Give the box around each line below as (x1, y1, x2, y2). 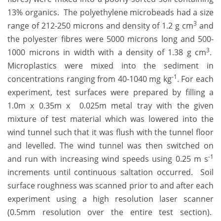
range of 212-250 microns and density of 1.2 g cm (7, 20, 194, 32)
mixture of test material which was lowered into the (7, 113, 214, 125)
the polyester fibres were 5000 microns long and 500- (7, 34, 214, 45)
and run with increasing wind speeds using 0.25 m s (7, 153, 208, 165)
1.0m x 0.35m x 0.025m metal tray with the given (7, 100, 214, 111)
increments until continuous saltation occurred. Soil (7, 167, 214, 178)
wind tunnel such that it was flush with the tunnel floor (7, 127, 214, 138)
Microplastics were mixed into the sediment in (7, 60, 214, 72)
